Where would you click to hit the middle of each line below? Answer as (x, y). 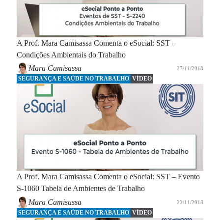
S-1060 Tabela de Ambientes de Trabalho (81, 189)
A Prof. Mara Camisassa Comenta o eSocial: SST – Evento (108, 177)
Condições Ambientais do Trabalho (71, 55)
